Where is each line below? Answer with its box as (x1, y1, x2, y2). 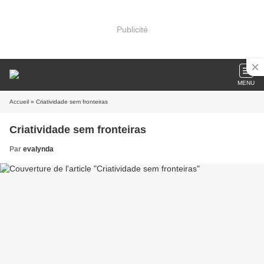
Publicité (116, 24, 148, 34)
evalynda (23, 145, 54, 153)
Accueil (9, 98, 29, 105)
